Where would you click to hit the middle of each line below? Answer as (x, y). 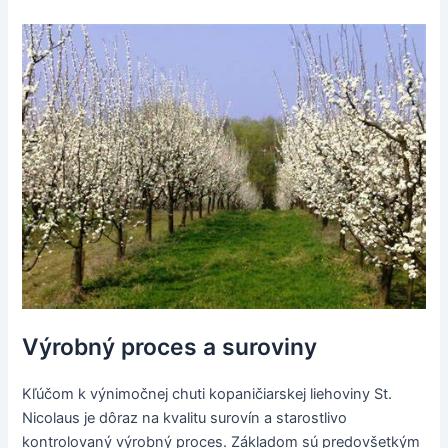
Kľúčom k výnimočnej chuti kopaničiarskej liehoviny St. (207, 393)
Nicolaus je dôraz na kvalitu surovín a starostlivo (185, 417)
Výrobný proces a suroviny (170, 346)
